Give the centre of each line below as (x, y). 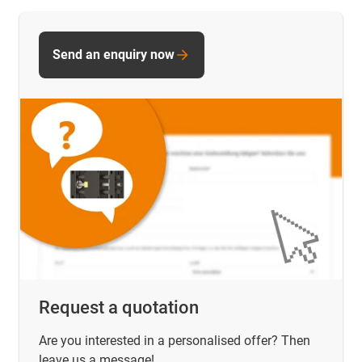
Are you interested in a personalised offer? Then (175, 340)
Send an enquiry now (114, 55)
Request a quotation (119, 307)
